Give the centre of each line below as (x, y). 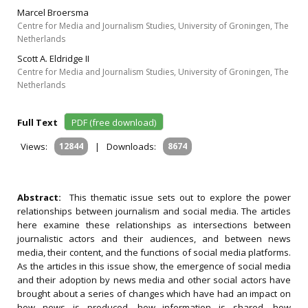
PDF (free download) (114, 122)
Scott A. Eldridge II (53, 58)
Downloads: (131, 146)
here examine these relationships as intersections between (154, 225)
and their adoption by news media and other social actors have (154, 280)
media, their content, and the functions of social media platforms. (154, 252)
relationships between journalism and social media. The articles (154, 211)
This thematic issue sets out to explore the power (180, 197)
